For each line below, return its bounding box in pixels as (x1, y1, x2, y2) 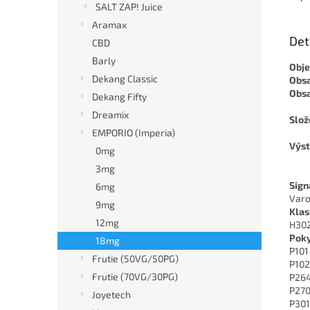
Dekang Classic (92, 73, 158, 84)
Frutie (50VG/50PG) (92, 253, 179, 264)
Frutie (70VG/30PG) (92, 271, 178, 282)
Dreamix (92, 109, 129, 120)
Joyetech (92, 289, 131, 300)
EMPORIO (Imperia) (92, 127, 175, 138)
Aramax (92, 19, 127, 30)
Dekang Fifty (92, 91, 147, 102)
